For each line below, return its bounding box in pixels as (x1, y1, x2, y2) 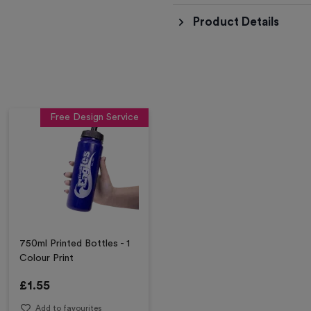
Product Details (192, 16, 279, 28)
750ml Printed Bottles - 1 (19, 239, 131, 249)
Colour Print (19, 253, 74, 263)
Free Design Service (49, 112, 139, 122)
